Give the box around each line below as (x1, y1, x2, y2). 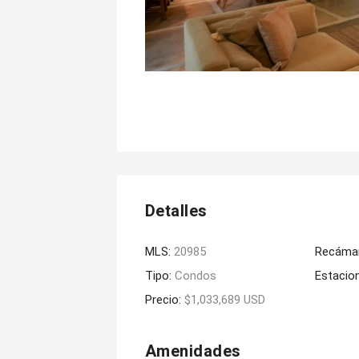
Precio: (144, 292, 184, 308)
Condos (174, 268, 216, 284)
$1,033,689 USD (184, 292, 265, 308)
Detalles (144, 200, 208, 224)
